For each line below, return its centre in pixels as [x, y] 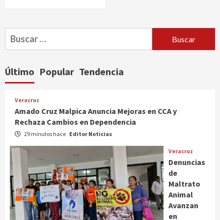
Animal [181, 195]
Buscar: [19, 34]
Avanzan [183, 206]
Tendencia [101, 72]
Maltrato [184, 184]
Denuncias [187, 162]
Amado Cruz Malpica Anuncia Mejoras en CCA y [96, 111]
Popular [57, 72]
